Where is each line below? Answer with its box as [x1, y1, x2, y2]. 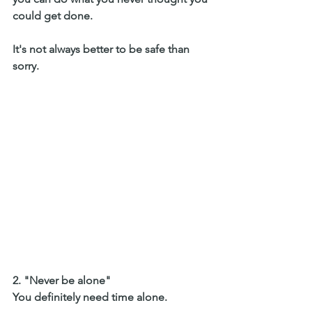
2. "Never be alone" [13, 273, 114, 287]
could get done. [13, 8, 95, 22]
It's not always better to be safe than [13, 42, 192, 56]
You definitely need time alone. [13, 290, 170, 304]
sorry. [13, 58, 42, 72]
